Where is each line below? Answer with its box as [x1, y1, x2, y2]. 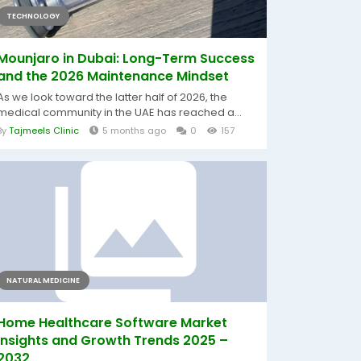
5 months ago [102, 124, 166, 137]
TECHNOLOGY [6, 11, 60, 21]
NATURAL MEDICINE [6, 276, 80, 285]
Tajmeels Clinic [9, 124, 79, 137]
